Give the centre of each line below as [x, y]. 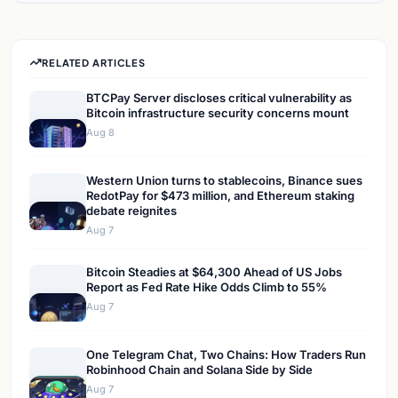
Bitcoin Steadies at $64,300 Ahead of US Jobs [214, 272]
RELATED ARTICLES [94, 62]
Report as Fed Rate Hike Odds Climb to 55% [207, 287]
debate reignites [131, 211]
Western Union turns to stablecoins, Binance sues [224, 181]
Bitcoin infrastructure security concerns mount [218, 113]
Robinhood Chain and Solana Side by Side [199, 370]
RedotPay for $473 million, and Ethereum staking [220, 196]
